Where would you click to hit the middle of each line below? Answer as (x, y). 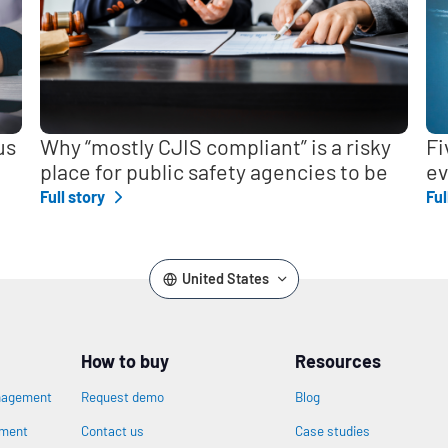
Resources (338, 361)
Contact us (113, 430)
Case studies (333, 430)
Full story (73, 197)
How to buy (125, 361)
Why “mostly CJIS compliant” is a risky (215, 146)
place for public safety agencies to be (213, 171)
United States (225, 278)
